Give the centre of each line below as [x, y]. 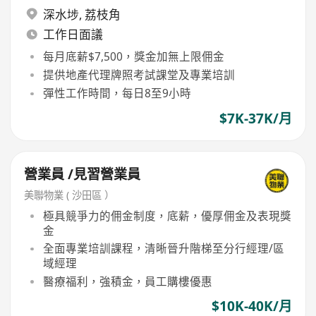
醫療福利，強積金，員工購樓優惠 [127, 282]
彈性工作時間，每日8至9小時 [117, 93]
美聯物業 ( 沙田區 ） [69, 195]
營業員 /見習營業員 [83, 175]
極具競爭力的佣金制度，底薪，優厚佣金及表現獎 [167, 215]
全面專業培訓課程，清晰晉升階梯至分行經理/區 [163, 249]
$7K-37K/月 [255, 118]
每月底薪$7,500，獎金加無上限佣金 [133, 56]
